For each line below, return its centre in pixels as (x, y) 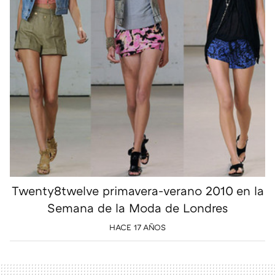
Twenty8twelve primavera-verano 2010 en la (137, 191)
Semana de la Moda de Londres (137, 208)
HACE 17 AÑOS (137, 227)
